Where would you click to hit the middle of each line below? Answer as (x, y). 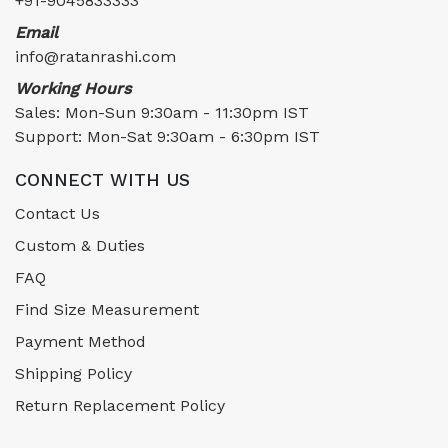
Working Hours (73, 89)
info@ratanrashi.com (95, 57)
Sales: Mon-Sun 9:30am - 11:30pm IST (162, 113)
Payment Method (80, 342)
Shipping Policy (73, 374)
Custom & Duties (80, 246)
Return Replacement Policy (120, 406)
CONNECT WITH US (102, 180)
